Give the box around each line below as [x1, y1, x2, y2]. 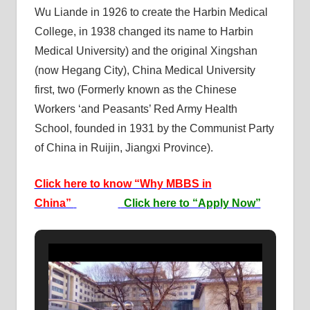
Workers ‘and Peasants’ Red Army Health [34, 102, 237, 115]
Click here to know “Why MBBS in [34, 177, 212, 190]
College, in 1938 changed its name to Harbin [34, 25, 253, 37]
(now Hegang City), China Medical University [34, 64, 255, 76]
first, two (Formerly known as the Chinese [34, 83, 237, 95]
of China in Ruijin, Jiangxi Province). [34, 141, 213, 154]
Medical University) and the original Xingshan [34, 44, 257, 57]
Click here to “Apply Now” [120, 197, 261, 209]
